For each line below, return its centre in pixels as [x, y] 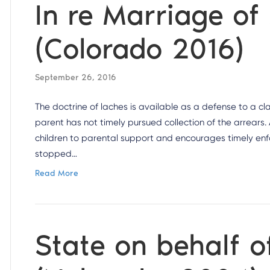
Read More [57, 173]
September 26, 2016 [76, 77]
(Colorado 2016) [140, 49]
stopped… [56, 154]
